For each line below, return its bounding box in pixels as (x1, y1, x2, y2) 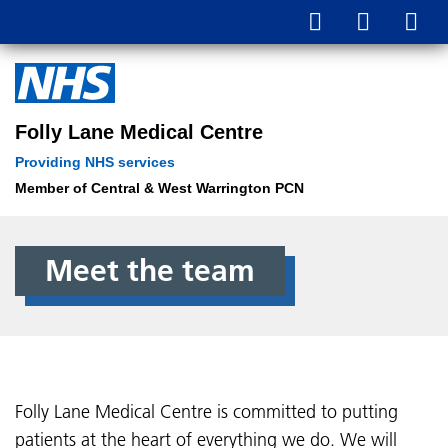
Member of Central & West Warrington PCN (15, 180, 304, 196)
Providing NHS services (15, 154, 175, 170)
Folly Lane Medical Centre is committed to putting (15, 400, 398, 423)
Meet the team (45, 253, 255, 289)
